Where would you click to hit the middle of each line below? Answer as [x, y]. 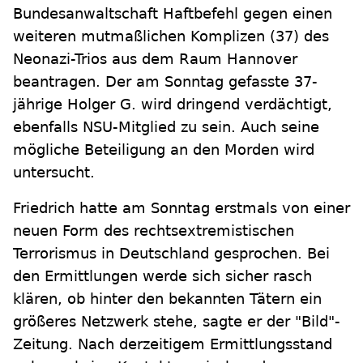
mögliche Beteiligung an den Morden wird [164, 149]
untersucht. [54, 172]
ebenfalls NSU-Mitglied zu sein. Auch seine [166, 127]
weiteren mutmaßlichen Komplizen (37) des [171, 36]
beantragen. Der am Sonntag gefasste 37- [165, 81]
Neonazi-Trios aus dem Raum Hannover [155, 59]
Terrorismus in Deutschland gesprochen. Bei [171, 253]
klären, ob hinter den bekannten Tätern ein [167, 299]
